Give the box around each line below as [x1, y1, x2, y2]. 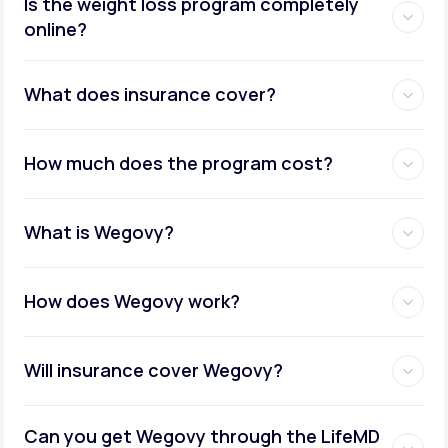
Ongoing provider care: [52, 185, 237, 208]
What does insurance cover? [24, 82, 276, 107]
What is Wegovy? [24, 220, 174, 245]
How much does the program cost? [24, 151, 333, 176]
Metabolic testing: [52, 81, 198, 104]
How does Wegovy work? [24, 289, 240, 314]
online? [24, 16, 87, 41]
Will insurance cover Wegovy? [24, 358, 283, 383]
